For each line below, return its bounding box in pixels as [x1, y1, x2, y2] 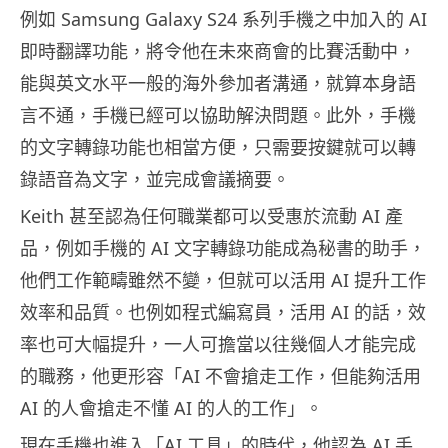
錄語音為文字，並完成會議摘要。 [20, 167, 290, 192]
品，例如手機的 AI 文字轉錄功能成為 [20, 236, 318, 261]
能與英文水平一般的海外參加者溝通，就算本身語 [20, 71, 416, 96]
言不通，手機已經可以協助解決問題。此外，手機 [20, 103, 416, 128]
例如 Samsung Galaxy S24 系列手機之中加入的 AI [20, 7, 427, 32]
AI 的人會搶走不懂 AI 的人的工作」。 [20, 396, 323, 421]
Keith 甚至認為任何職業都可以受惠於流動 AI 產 [20, 204, 403, 229]
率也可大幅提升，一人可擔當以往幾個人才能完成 [20, 332, 416, 357]
